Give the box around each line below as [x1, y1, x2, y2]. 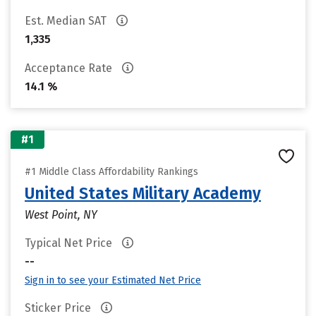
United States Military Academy [25, 183, 261, 203]
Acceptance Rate [25, 61, 115, 75]
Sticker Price [25, 301, 94, 315]
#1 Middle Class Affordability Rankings [25, 166, 198, 178]
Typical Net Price [25, 236, 115, 250]
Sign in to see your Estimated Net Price [25, 274, 201, 286]
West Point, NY [25, 208, 97, 221]
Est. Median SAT [25, 14, 109, 28]
